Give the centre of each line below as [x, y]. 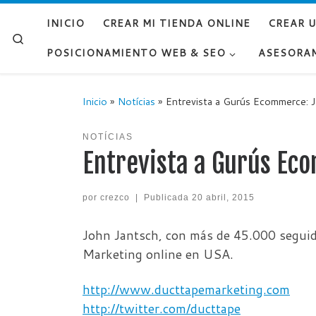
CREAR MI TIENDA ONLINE [176, 23]
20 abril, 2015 [223, 197]
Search [41, 37]
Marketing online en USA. [158, 254]
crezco [115, 197]
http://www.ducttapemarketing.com [186, 289]
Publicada [168, 197]
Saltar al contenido [63, 21]
